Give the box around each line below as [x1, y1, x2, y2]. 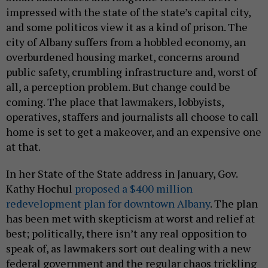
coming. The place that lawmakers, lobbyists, [6, 95, 224, 109]
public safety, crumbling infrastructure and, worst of [6, 65, 257, 80]
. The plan [210, 196, 258, 211]
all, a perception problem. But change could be [6, 80, 230, 95]
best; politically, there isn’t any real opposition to [6, 226, 246, 241]
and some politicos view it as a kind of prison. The [6, 20, 248, 35]
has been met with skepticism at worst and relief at [6, 211, 255, 226]
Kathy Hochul [6, 181, 75, 196]
